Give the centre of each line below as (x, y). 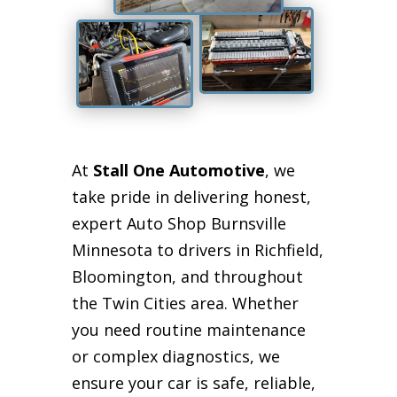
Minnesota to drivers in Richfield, (197, 250)
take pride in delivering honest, (191, 197)
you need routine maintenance (188, 330)
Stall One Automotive (179, 171)
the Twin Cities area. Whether (185, 304)
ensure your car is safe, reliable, (193, 383)
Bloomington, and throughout (187, 277)
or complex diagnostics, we (175, 357)
